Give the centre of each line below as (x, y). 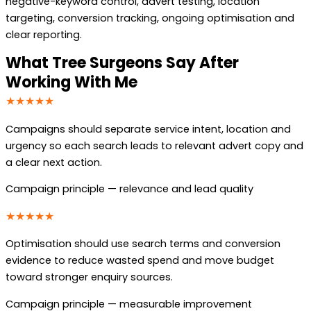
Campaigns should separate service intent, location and (148, 129)
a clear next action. (54, 162)
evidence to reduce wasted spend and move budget (140, 261)
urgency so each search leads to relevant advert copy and (154, 145)
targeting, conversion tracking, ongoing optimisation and (150, 18)
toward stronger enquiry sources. (89, 277)
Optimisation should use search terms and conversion (143, 244)
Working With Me (72, 82)
